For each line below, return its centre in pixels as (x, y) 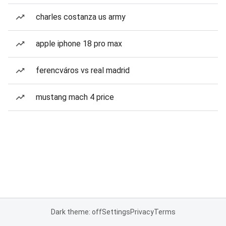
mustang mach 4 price (75, 97)
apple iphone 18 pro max (79, 44)
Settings (116, 212)
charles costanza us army (81, 17)
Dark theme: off (76, 212)
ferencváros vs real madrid (83, 70)
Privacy (142, 212)
